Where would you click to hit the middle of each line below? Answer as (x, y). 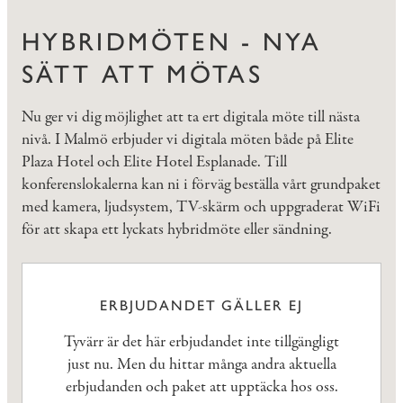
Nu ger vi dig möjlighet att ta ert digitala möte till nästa (191, 117)
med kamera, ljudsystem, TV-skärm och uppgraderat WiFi (201, 207)
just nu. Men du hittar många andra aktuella (201, 365)
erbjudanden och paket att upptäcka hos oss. (201, 388)
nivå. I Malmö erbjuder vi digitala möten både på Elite (188, 140)
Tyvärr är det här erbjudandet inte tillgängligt (201, 343)
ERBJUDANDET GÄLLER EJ (201, 306)
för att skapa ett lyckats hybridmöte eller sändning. (177, 230)
